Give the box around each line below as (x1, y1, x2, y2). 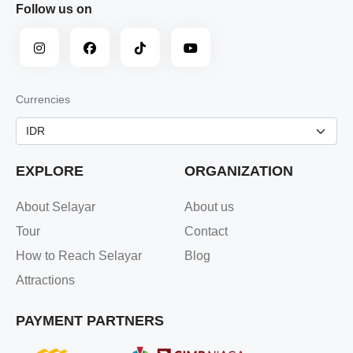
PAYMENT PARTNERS (16, 313, 164, 329)
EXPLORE (16, 163, 84, 179)
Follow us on (16, 2, 92, 16)
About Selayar (16, 200, 95, 214)
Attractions (16, 273, 75, 287)
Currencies (16, 93, 70, 106)
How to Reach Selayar (16, 249, 142, 262)
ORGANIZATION (184, 163, 293, 179)
